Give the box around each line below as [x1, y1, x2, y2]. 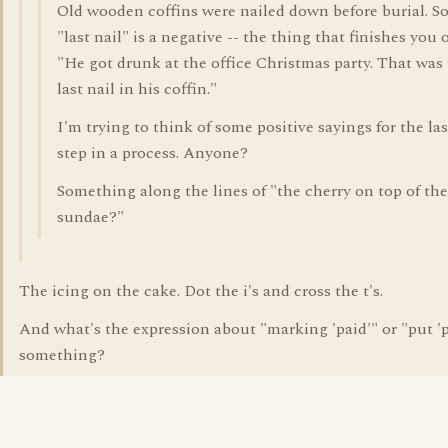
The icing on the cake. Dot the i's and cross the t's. [19, 279, 383, 303]
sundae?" [57, 205, 124, 229]
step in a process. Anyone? [57, 141, 248, 165]
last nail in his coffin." [57, 77, 217, 101]
